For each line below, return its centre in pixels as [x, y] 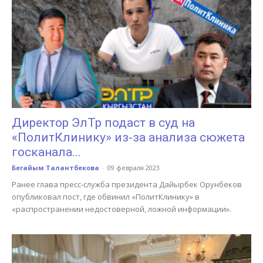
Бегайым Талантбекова [55, 167]
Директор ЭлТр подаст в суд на [103, 122]
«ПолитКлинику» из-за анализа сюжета [128, 137]
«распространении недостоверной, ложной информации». [122, 209]
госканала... [46, 152]
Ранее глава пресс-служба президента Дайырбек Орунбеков [127, 184]
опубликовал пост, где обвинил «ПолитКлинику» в [106, 196]
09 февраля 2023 [134, 167]
